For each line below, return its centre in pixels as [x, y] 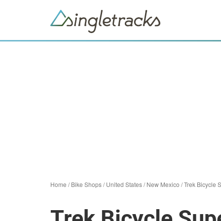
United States [124, 184]
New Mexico [163, 184]
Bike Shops [86, 184]
